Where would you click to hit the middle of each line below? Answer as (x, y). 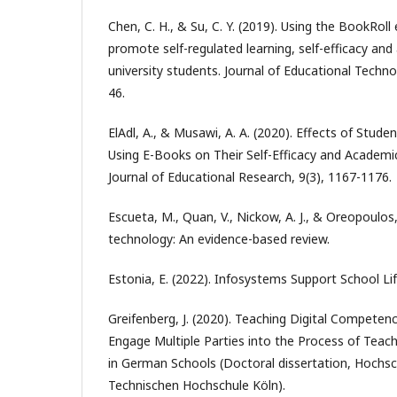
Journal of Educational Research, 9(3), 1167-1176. (250, 177)
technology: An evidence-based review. (219, 239)
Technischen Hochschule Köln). (197, 385)
